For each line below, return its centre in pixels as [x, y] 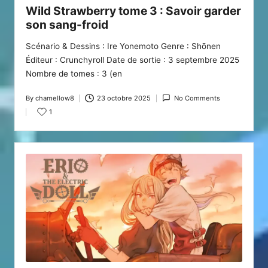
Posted [36, 103]
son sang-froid [67, 25]
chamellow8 [54, 98]
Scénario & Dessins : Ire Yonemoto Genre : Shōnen [123, 46]
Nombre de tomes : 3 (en [74, 73]
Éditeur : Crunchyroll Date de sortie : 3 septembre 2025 [132, 60]
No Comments [197, 98]
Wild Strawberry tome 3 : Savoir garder [133, 11]
